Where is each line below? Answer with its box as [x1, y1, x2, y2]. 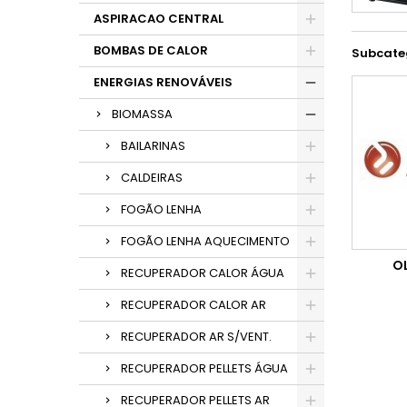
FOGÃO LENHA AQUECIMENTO [121, 233, 290, 250]
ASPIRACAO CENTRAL [94, 10, 223, 27]
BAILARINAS [121, 137, 185, 154]
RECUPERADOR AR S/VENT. [121, 328, 272, 345]
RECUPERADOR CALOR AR [121, 296, 266, 313]
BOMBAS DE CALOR [94, 42, 208, 59]
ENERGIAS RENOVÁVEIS [94, 74, 233, 91]
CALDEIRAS [121, 169, 183, 186]
